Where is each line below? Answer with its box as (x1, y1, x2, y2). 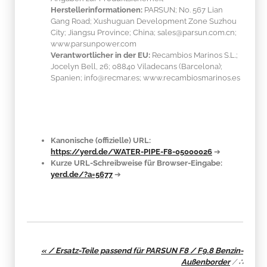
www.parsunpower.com (51, 39, 136, 48)
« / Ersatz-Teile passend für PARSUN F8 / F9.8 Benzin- (41, 246, 243, 255)
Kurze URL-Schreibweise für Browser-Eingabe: (51, 158, 222, 167)
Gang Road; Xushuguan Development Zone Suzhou (51, 16, 237, 26)
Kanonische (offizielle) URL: (51, 135, 151, 145)
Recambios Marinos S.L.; (150, 50, 238, 60)
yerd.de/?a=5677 (51, 169, 113, 179)
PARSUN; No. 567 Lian (142, 5, 223, 14)
